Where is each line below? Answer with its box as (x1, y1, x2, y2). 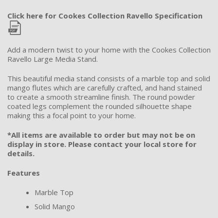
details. (7, 148, 35, 158)
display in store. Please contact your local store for (7, 139, 197, 149)
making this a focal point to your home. (7, 110, 136, 120)
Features (7, 167, 40, 178)
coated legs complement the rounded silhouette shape (7, 101, 192, 111)
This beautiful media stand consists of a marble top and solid (7, 73, 210, 83)
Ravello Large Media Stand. (7, 54, 98, 64)
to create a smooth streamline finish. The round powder (7, 91, 195, 102)
